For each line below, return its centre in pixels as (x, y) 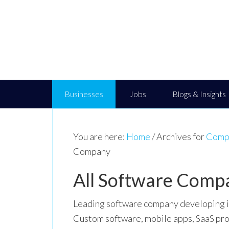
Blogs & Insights (199, 94)
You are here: (100, 136)
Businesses (84, 94)
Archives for (180, 136)
